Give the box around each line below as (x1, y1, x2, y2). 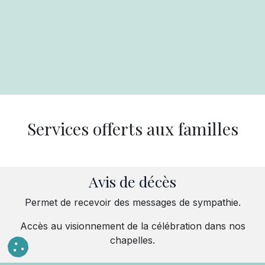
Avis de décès (89, 172, 176, 191)
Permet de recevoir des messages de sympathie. (24, 196, 241, 208)
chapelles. (110, 234, 155, 246)
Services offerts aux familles (27, 117, 238, 140)
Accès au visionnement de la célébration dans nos (20, 220, 245, 232)
